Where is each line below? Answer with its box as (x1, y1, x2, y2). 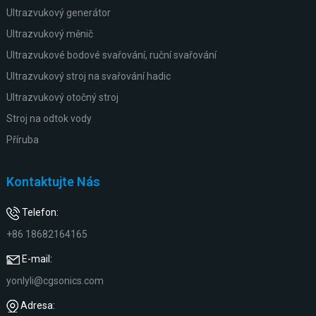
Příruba (6, 134, 39, 145)
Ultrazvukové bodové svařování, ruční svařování (6, 49, 217, 61)
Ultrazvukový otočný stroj (6, 92, 119, 103)
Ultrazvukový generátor (6, 7, 111, 18)
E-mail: (19, 253, 52, 265)
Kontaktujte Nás (6, 174, 100, 189)
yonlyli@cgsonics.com (6, 275, 104, 286)
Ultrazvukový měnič (6, 28, 93, 39)
